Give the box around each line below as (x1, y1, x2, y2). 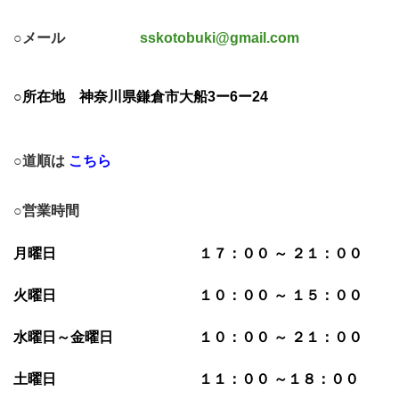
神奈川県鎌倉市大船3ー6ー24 (79, 89, 268, 105)
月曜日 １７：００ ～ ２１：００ (13, 245, 362, 261)
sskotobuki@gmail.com (140, 30, 299, 46)
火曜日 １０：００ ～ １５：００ (13, 287, 362, 303)
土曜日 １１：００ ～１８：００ (13, 371, 373, 387)
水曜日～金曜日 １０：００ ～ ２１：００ (13, 330, 377, 346)
